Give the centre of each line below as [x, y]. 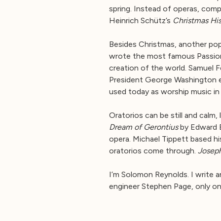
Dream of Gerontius [144, 127]
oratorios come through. [153, 150]
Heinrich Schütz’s [141, 20]
